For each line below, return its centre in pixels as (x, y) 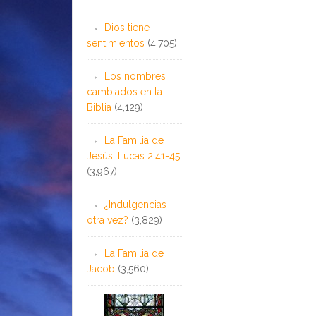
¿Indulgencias (135, 204)
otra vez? (108, 220)
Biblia (99, 107)
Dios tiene (127, 27)
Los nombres (135, 76)
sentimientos (116, 43)
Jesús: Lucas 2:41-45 (133, 156)
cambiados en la (124, 91)
